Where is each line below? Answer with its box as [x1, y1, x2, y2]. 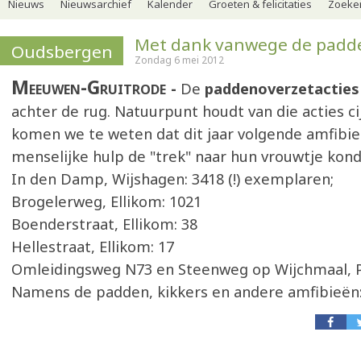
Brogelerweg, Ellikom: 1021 [11, 192, 201, 211]
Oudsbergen [11, 40, 113, 63]
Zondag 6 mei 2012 [135, 53, 224, 67]
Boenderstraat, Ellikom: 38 [11, 214, 197, 234]
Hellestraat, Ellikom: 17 [11, 237, 174, 256]
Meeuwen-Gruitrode [11, 74, 171, 100]
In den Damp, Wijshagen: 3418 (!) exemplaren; [11, 169, 334, 189]
